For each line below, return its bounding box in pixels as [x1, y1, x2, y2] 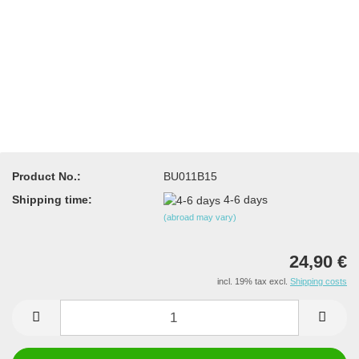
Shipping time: [12, 192, 92, 206]
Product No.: [12, 169, 81, 183]
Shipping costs [290, 276, 347, 287]
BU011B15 [163, 169, 218, 183]
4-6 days [224, 192, 268, 206]
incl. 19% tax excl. [217, 276, 290, 287]
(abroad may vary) [163, 212, 237, 222]
